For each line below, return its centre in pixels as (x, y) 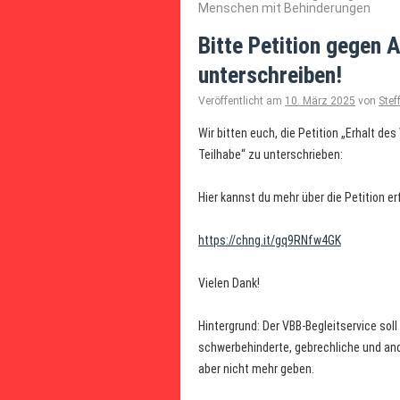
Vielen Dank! (229, 283)
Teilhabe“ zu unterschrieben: (271, 154)
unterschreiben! (270, 75)
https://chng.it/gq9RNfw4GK (270, 240)
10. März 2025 (320, 101)
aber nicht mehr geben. (256, 369)
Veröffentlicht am (240, 101)
